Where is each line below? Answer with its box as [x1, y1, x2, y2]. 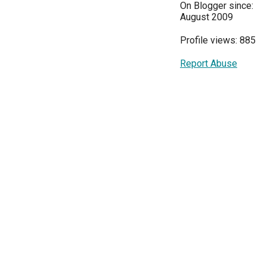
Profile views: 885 [180, 35, 256, 46]
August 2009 [180, 11, 233, 23]
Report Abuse [180, 58, 237, 69]
